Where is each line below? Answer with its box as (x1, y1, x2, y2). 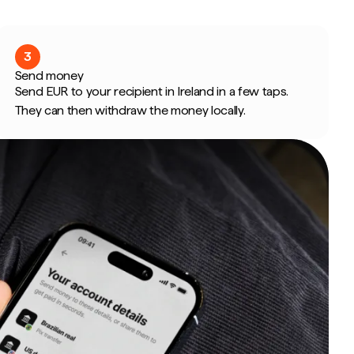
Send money (14, 68, 84, 83)
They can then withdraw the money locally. (14, 103, 246, 118)
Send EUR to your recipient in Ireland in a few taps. (14, 84, 289, 99)
